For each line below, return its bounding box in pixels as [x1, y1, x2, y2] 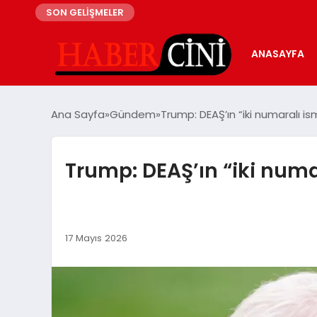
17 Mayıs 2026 [64, 231, 127, 246]
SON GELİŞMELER [46, 6, 124, 19]
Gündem [110, 106, 156, 122]
